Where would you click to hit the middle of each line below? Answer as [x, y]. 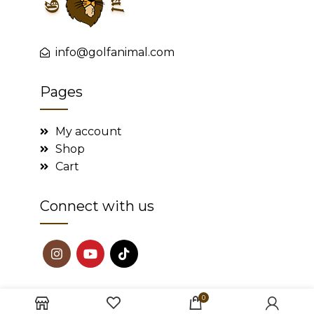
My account [89, 132]
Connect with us [97, 206]
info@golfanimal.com [115, 53]
